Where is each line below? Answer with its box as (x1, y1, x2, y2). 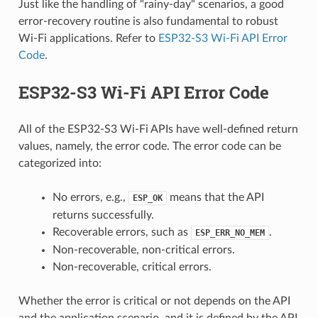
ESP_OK (132, 192, 163, 203)
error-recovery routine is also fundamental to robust (18, 15, 278, 27)
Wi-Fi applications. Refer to (18, 32, 158, 44)
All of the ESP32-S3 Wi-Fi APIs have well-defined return (18, 123, 298, 135)
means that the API (166, 191, 264, 203)
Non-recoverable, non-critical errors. (52, 243, 235, 256)
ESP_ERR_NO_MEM (194, 227, 265, 238)
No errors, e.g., (52, 191, 128, 203)
